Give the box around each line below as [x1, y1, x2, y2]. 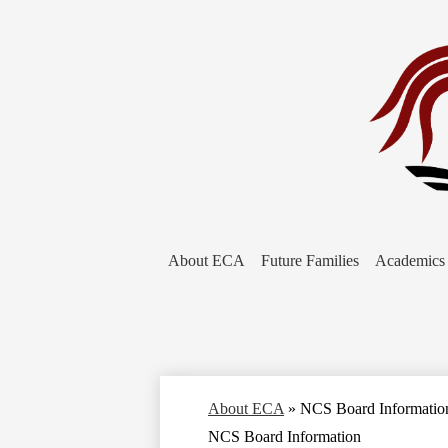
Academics [375, 252, 445, 270]
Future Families [261, 252, 359, 270]
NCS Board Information [208, 428, 361, 446]
